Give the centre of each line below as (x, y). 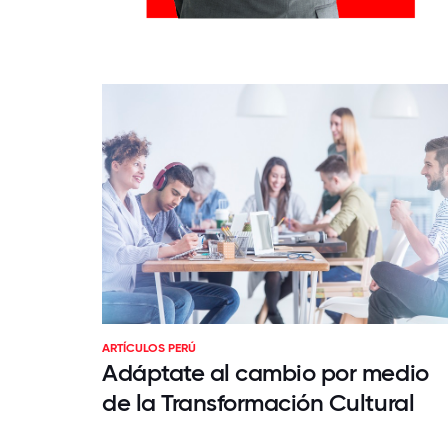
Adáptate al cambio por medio (265, 372)
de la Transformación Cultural (258, 402)
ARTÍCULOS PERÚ (149, 348)
